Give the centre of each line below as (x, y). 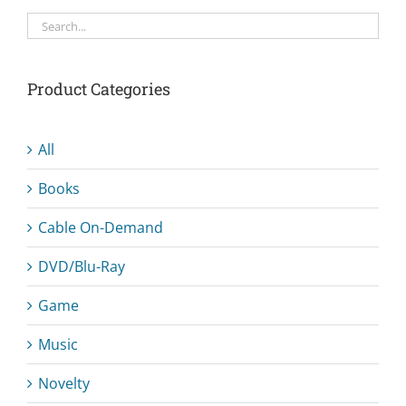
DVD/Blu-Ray (82, 266)
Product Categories (99, 89)
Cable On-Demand (101, 227)
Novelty (64, 383)
